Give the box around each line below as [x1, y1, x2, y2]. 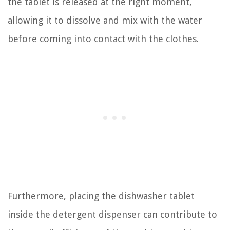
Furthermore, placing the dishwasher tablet [8, 190, 195, 202]
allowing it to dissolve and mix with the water [8, 15, 202, 26]
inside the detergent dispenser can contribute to [8, 209, 217, 220]
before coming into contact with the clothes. [8, 33, 199, 45]
